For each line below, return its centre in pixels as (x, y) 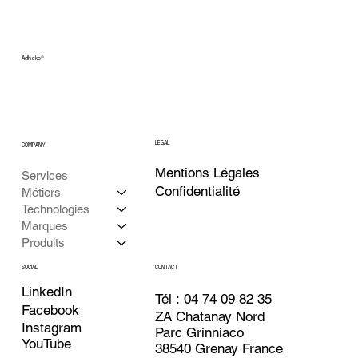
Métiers (41, 193)
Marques (44, 226)
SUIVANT (300, 39)
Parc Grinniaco (200, 332)
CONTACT (167, 268)
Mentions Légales (208, 173)
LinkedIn (46, 292)
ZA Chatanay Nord (210, 316)
